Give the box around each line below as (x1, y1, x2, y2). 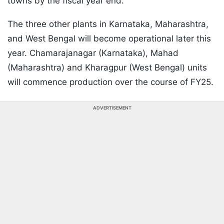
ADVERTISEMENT (92, 105, 131, 111)
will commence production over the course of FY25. (7, 77, 213, 87)
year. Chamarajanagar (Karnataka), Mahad (7, 48, 178, 58)
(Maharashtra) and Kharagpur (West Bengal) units (7, 62, 207, 73)
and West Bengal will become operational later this (7, 33, 211, 44)
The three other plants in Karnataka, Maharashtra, (7, 19, 208, 29)
